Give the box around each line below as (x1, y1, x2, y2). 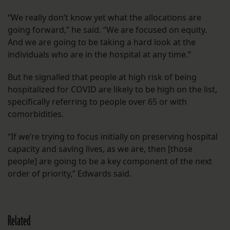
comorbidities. (8, 108, 64, 120)
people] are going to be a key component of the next (8, 156, 212, 167)
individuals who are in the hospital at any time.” (8, 49, 191, 61)
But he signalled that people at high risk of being (8, 71, 197, 83)
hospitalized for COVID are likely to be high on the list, (8, 84, 217, 95)
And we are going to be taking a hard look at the (8, 36, 196, 48)
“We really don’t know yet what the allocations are (8, 12, 201, 24)
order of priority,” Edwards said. (8, 168, 131, 180)
